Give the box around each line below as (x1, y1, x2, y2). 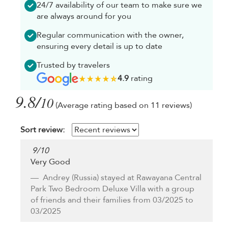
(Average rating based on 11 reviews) (55, 99, 192, 111)
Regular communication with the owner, (37, 29, 184, 41)
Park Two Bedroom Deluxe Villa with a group (31, 183, 194, 195)
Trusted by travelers (37, 59, 110, 71)
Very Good (31, 156, 70, 168)
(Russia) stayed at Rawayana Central (70, 172, 202, 184)
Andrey (43, 172, 70, 184)
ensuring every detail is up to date (37, 40, 162, 52)
